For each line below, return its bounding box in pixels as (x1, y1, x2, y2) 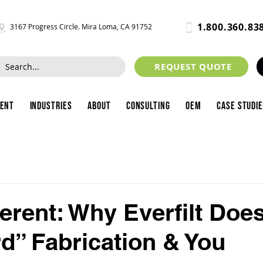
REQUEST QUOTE (154, 60, 232, 73)
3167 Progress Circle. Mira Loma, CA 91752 (10, 22, 152, 31)
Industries (29, 100, 72, 112)
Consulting (126, 100, 170, 112)
